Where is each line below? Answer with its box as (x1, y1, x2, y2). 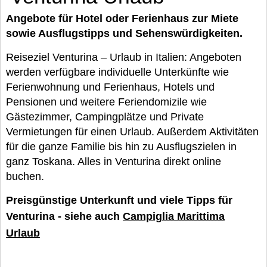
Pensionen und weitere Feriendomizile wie (6, 96, 207, 108)
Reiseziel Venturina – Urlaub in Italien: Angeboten (6, 51, 241, 63)
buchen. (6, 170, 44, 182)
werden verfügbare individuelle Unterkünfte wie (6, 66, 229, 78)
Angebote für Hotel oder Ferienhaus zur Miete (6, 13, 238, 24)
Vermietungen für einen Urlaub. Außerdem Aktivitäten (6, 126, 259, 138)
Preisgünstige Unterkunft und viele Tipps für (6, 194, 232, 206)
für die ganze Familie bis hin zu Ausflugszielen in (6, 141, 237, 153)
